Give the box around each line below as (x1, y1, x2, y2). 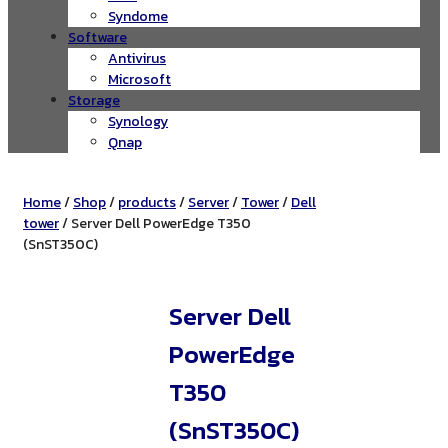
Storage (68, 89, 120, 111)
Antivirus (108, 47, 166, 69)
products (118, 191, 176, 213)
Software (68, 26, 127, 48)
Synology (108, 110, 168, 132)
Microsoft (108, 68, 171, 90)
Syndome (108, 5, 168, 27)
